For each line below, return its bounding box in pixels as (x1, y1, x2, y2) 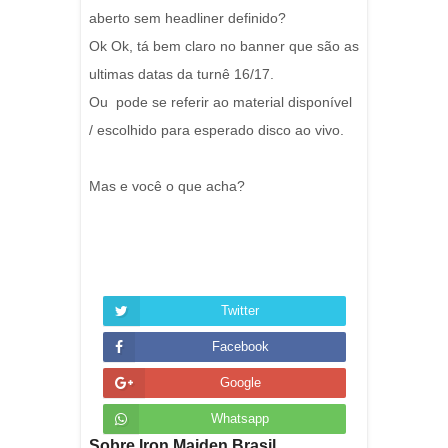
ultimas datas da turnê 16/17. (89, 66, 274, 83)
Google (219, 374, 261, 390)
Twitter (221, 302, 259, 318)
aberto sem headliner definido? (89, 10, 286, 27)
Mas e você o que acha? (89, 178, 245, 195)
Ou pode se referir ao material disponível (89, 94, 352, 111)
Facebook (211, 338, 269, 354)
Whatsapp (211, 410, 269, 426)
